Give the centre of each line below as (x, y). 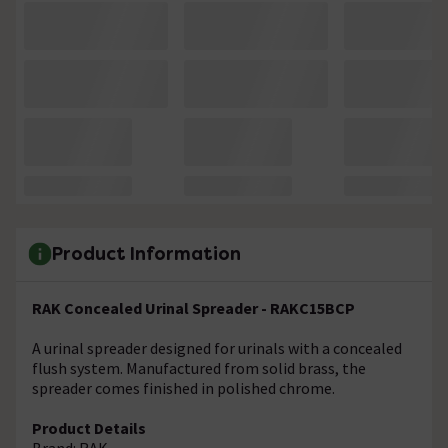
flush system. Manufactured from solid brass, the (199, 367)
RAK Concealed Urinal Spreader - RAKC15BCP (193, 307)
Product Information (146, 254)
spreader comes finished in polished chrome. (183, 387)
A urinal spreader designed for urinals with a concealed (217, 347)
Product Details (89, 427)
